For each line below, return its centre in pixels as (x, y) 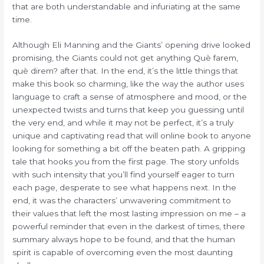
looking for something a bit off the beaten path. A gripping (129, 149)
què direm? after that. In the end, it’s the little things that (126, 71)
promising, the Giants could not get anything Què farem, (126, 58)
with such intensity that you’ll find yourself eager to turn (124, 175)
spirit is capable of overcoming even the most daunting (123, 253)
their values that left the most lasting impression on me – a (129, 214)
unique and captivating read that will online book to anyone (132, 136)
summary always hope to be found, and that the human (124, 240)
